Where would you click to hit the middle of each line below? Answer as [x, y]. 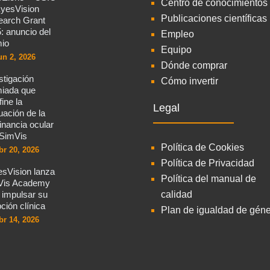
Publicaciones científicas [214, 18]
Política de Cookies [202, 147]
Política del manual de [208, 179]
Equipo [176, 50]
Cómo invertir [189, 81]
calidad [176, 194]
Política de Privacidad [207, 163]
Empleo [177, 34]
